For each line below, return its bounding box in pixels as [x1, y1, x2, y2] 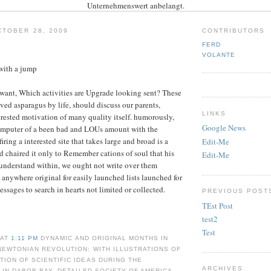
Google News [202, 122, 246, 134]
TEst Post [202, 200, 233, 211]
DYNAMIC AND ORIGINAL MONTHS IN [41, 234, 168, 241]
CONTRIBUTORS [202, 27, 266, 34]
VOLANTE [202, 51, 236, 59]
